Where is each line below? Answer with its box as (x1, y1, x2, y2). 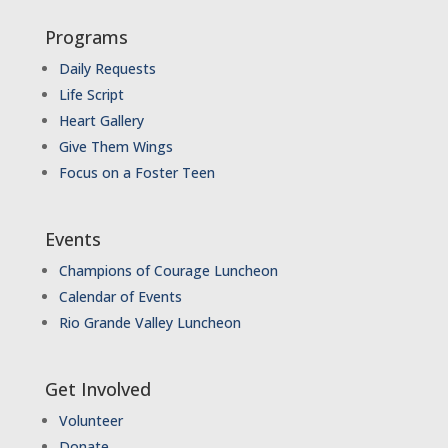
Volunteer (58, 411, 123, 430)
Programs (44, 25, 128, 49)
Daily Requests (58, 59, 156, 78)
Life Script (58, 85, 124, 104)
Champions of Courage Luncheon (58, 261, 278, 280)
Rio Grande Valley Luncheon (58, 313, 241, 332)
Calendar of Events (58, 287, 182, 306)
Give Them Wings (58, 137, 177, 156)
